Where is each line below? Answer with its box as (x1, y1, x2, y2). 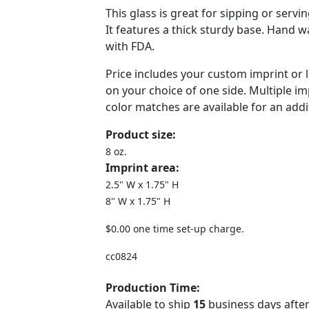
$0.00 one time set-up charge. (106, 222, 244, 235)
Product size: (106, 127, 176, 142)
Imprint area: (106, 160, 179, 175)
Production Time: (106, 280, 200, 295)
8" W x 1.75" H (106, 195, 170, 208)
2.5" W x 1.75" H (106, 178, 179, 191)
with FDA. (106, 39, 154, 54)
